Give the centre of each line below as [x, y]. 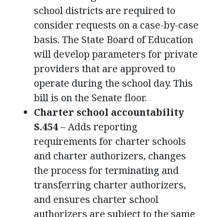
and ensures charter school [96, 199]
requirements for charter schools [110, 141]
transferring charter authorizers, [110, 185]
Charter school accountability [109, 112]
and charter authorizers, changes [110, 155]
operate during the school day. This [113, 83]
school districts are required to [105, 10]
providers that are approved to [105, 68]
